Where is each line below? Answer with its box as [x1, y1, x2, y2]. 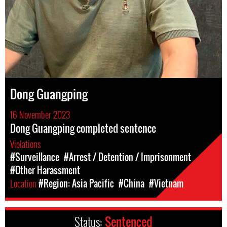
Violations [10, 137, 43, 150]
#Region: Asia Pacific [39, 177, 114, 190]
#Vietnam [149, 177, 183, 190]
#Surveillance [10, 150, 59, 164]
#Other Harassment [10, 164, 80, 177]
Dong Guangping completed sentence [10, 121, 156, 136]
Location [10, 177, 39, 190]
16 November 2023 [10, 108, 70, 121]
